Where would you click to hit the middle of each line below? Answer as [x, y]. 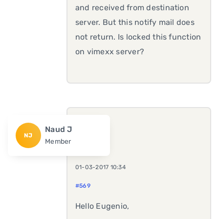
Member [58, 142]
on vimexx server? [110, 52]
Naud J [59, 129]
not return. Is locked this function [138, 37]
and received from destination [132, 8]
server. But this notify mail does [135, 22]
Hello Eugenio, [102, 206]
